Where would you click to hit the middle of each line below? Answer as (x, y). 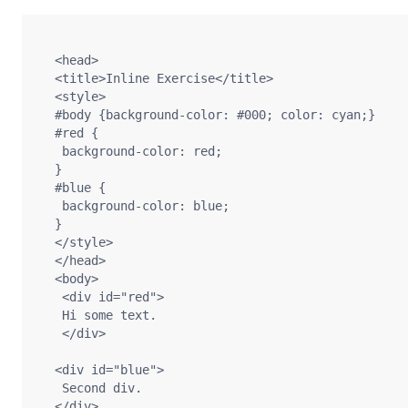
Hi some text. (98, 315)
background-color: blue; (135, 206)
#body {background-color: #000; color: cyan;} (208, 115)
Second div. (91, 388)
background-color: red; (131, 151)
